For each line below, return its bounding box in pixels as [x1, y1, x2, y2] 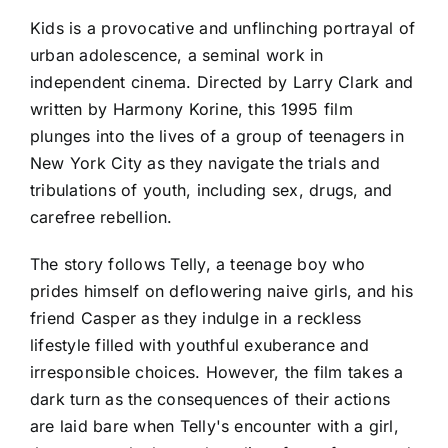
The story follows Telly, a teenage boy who [30, 253, 366, 274]
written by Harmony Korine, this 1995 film [30, 98, 353, 119]
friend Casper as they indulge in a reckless [30, 307, 362, 328]
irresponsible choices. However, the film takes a [30, 361, 404, 382]
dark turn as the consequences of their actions [30, 388, 391, 409]
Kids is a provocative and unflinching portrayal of [30, 17, 415, 38]
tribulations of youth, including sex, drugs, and [30, 179, 393, 200]
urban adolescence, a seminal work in [30, 44, 324, 65]
